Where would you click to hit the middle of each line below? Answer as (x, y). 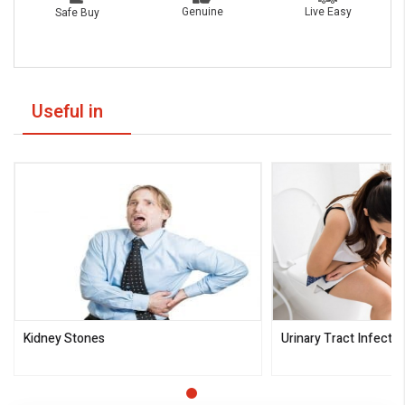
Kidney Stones (64, 339)
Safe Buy (77, 12)
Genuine (202, 12)
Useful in (67, 112)
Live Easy (328, 11)
